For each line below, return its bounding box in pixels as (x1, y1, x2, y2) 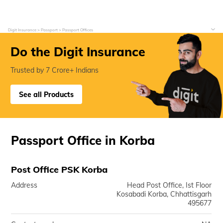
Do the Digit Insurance (10, 44, 145, 59)
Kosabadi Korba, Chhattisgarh (116, 190, 212, 199)
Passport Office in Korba (11, 133, 155, 148)
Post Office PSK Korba (11, 164, 108, 175)
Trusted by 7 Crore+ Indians (10, 66, 99, 75)
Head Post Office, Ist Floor (127, 181, 212, 190)
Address (11, 181, 38, 190)
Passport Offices (62, 27, 93, 32)
